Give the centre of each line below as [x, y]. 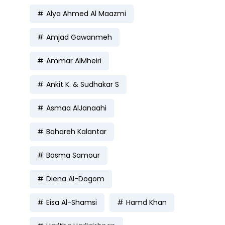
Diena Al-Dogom [75, 179]
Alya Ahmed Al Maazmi [86, 13]
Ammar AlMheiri [74, 61]
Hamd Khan [146, 202]
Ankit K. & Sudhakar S [83, 84]
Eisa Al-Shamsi [72, 202]
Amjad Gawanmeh [79, 37]
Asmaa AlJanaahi [76, 108]
